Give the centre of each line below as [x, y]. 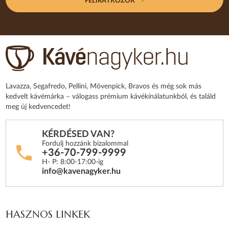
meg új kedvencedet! [38, 107]
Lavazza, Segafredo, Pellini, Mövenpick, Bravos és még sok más [104, 87]
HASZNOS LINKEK [48, 215]
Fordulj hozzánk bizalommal [85, 144]
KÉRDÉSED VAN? [78, 135]
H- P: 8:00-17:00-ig [73, 162]
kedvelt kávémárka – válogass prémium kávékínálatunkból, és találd [111, 97]
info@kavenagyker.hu [82, 171]
